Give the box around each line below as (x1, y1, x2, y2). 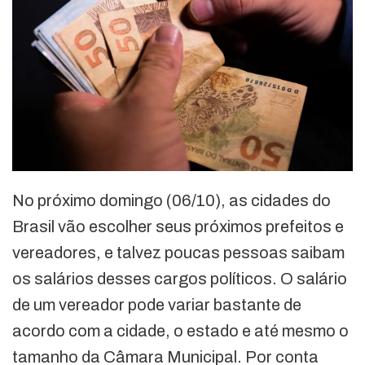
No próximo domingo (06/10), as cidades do (12, 191, 331, 210)
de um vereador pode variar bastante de (12, 296, 301, 314)
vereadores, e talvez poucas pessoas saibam (12, 244, 345, 262)
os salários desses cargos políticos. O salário (12, 270, 347, 288)
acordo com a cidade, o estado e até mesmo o (12, 322, 349, 341)
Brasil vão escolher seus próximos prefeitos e (12, 218, 344, 236)
